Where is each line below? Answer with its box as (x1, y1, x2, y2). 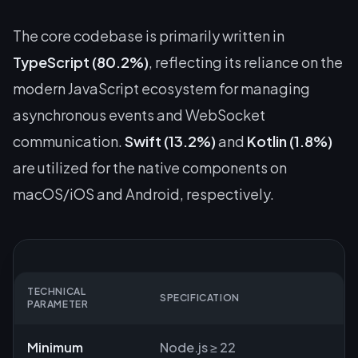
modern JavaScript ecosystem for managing (13, 78, 310, 97)
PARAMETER (27, 297, 89, 310)
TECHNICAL (27, 284, 86, 297)
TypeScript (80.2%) (13, 52, 149, 71)
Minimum (27, 338, 83, 356)
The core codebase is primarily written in (13, 26, 284, 45)
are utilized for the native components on (13, 157, 287, 177)
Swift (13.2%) (125, 131, 216, 150)
